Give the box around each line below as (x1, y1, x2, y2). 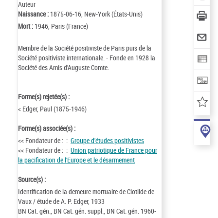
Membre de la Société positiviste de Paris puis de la (18, 43, 151, 53)
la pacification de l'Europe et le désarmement (18, 155, 135, 164)
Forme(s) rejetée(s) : (18, 92, 71, 101)
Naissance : (18, 9, 50, 18)
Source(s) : (18, 175, 47, 184)
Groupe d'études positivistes (71, 136, 144, 145)
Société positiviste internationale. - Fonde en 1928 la (18, 53, 155, 62)
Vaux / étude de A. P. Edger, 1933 (18, 197, 105, 206)
